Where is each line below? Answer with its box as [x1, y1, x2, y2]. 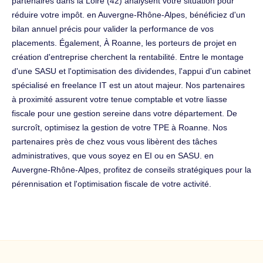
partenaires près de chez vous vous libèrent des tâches [12, 136, 217, 146]
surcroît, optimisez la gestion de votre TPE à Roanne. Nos [12, 122, 227, 132]
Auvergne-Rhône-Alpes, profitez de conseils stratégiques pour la [12, 164, 251, 174]
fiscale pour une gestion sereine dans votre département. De [12, 108, 237, 118]
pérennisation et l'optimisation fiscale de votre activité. [12, 178, 211, 188]
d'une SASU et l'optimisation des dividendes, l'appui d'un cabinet [12, 66, 251, 76]
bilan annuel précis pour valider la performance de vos [12, 23, 214, 33]
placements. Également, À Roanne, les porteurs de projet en [12, 38, 237, 48]
